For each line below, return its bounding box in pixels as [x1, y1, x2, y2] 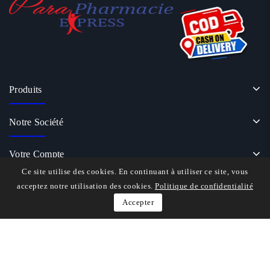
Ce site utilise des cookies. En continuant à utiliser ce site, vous [22, 167, 248, 176]
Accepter [122, 198, 154, 207]
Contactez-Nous [9, 186, 74, 196]
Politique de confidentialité [155, 181, 253, 190]
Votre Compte [9, 148, 64, 159]
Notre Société [9, 116, 63, 127]
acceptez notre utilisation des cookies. [17, 181, 153, 190]
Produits [9, 84, 42, 95]
